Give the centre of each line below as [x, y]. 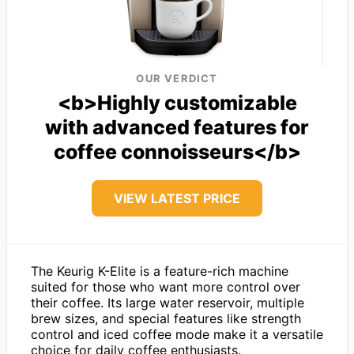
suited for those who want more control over [166, 286]
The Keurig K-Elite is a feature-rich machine [160, 271]
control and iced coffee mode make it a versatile [177, 334]
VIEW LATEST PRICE [177, 198]
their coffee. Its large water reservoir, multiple [168, 302]
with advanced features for [177, 127]
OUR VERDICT [177, 78]
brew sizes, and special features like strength [166, 318]
